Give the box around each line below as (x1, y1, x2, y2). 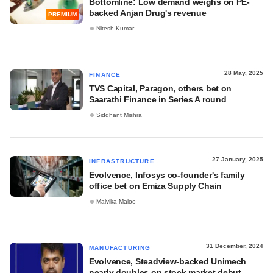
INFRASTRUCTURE (89, 158, 155, 165)
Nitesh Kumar (96, 25, 134, 32)
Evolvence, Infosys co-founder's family (89, 170, 245, 180)
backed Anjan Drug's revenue (89, 8, 207, 18)
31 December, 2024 (206, 243, 263, 249)
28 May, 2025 (224, 69, 263, 76)
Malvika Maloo (96, 198, 136, 205)
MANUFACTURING (89, 244, 151, 251)
